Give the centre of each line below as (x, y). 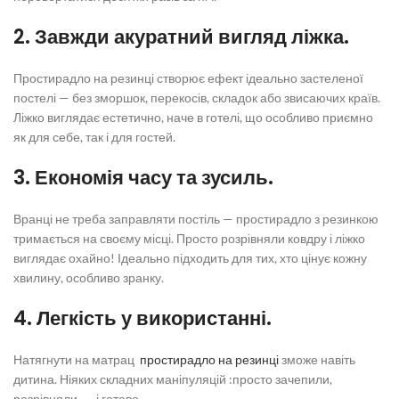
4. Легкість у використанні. (142, 318)
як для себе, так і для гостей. (94, 137)
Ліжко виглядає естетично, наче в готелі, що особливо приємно (193, 117)
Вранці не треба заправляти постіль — (125, 219)
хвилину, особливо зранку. (89, 277)
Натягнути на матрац (75, 359)
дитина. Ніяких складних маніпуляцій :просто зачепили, (173, 379)
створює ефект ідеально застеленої (259, 78)
